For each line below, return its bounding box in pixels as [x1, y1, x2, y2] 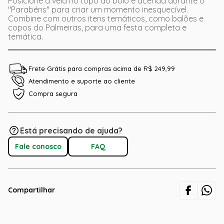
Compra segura [28, 89, 77, 97]
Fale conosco [14, 141, 61, 151]
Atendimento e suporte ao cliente [28, 77, 135, 85]
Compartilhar [8, 185, 55, 194]
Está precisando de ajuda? [20, 125, 122, 135]
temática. [8, 31, 43, 41]
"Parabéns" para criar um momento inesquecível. [8, 4, 188, 14]
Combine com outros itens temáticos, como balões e [8, 13, 203, 23]
